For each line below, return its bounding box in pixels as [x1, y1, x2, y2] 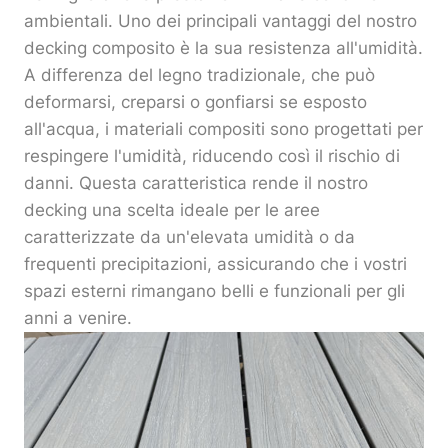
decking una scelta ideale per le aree [24, 200, 320, 221]
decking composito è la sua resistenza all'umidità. [24, 38, 423, 59]
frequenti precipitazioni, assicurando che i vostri [24, 254, 407, 275]
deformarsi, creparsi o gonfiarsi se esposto [24, 92, 367, 113]
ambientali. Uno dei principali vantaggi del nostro [24, 11, 417, 32]
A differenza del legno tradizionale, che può [24, 65, 375, 86]
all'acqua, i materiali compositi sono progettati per [24, 119, 423, 140]
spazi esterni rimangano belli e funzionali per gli [24, 281, 405, 302]
